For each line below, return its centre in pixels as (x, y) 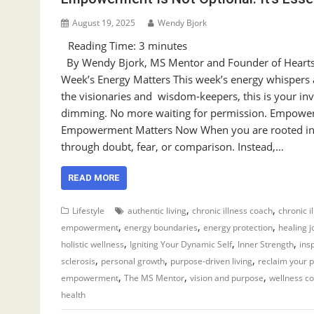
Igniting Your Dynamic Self (181, 244)
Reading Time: (103, 45)
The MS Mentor (154, 278)
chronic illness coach (232, 210)
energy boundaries (161, 227)
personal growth (133, 261)
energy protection (238, 227)
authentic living (157, 210)
